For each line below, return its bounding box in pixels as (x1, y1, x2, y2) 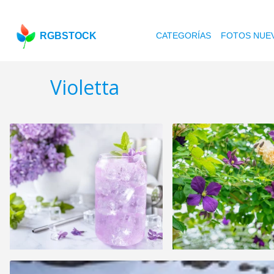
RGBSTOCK (40, 31, 97, 41)
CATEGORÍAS (156, 31, 212, 40)
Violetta (50, 74, 119, 101)
